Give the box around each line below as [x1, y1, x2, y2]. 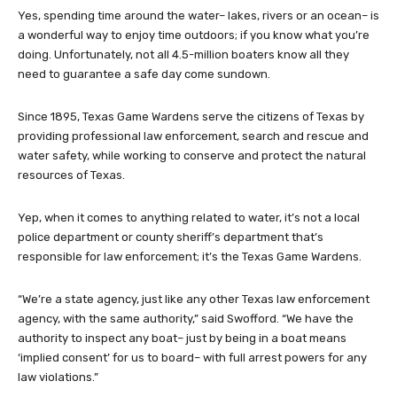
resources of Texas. [18, 168, 125, 183]
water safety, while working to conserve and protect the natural [18, 149, 366, 163]
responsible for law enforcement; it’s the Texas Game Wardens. [18, 250, 362, 264]
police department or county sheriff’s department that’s [18, 230, 323, 245]
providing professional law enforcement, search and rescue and [18, 129, 369, 144]
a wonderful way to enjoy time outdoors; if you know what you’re [18, 28, 370, 43]
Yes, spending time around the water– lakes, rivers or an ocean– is [18, 9, 379, 23]
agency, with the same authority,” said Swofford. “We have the [18, 312, 354, 326]
